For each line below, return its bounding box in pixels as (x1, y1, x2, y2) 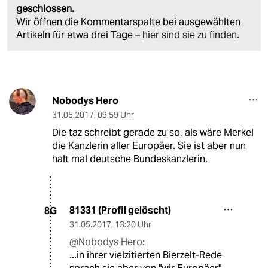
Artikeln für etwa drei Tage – (16, 29, 142, 42)
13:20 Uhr (115, 219, 151, 230)
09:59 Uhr (97, 109, 134, 121)
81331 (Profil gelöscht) (69, 204, 171, 217)
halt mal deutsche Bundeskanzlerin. (51, 153, 208, 166)
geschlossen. (16, 2, 74, 16)
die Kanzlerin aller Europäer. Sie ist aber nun (51, 139, 246, 153)
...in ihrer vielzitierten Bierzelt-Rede (69, 249, 222, 262)
